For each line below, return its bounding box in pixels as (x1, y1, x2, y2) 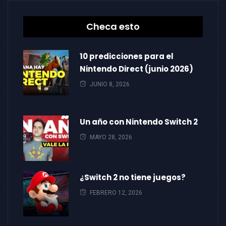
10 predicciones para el (80, 51, 174, 62)
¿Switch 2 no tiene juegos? (80, 172, 186, 183)
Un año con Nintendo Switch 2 (80, 117, 198, 127)
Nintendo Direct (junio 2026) (80, 64, 193, 74)
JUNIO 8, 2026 (90, 81, 130, 88)
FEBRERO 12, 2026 (90, 189, 142, 196)
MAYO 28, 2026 (90, 134, 132, 141)
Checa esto (86, 20, 140, 33)
